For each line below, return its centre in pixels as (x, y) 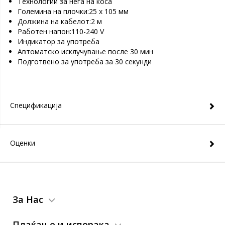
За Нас (28, 199)
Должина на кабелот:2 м (60, 21)
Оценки (23, 143)
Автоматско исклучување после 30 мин (85, 51)
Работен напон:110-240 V (61, 31)
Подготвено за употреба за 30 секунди (85, 62)
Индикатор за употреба (59, 41)
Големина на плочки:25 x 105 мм (73, 11)
